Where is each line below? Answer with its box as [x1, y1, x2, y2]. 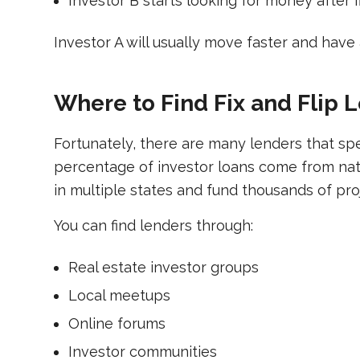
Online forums [68, 314, 166, 332]
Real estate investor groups [68, 258, 259, 276]
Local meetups [68, 286, 170, 304]
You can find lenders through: [54, 216, 253, 234]
